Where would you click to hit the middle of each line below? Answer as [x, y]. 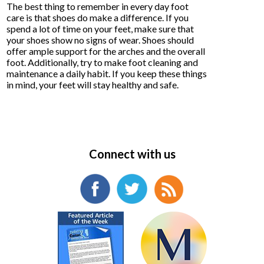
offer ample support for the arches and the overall [106, 51]
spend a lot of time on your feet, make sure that [100, 28]
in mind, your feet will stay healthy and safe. [93, 84]
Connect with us [132, 154]
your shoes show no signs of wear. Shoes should [100, 39]
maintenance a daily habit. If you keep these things [107, 73]
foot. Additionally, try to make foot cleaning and [103, 62]
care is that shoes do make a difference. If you [98, 17]
